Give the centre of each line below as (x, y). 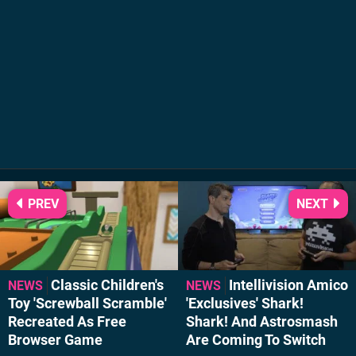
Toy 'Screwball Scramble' (87, 304)
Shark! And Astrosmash (262, 322)
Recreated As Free (67, 322)
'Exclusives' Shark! (245, 304)
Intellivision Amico (288, 286)
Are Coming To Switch (256, 341)
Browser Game (55, 341)
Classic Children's (107, 286)
